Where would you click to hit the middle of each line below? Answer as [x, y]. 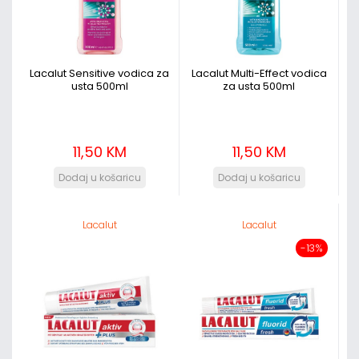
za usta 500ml [259, 86]
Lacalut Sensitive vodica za [99, 73]
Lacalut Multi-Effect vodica [259, 73]
